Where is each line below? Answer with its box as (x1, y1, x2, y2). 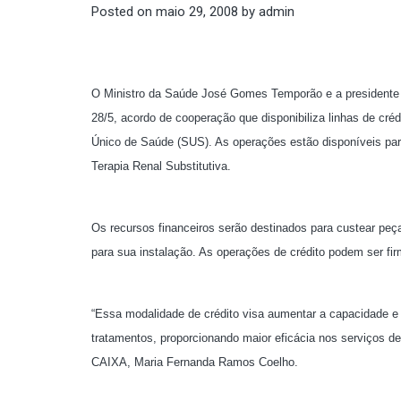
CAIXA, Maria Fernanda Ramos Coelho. (91, 355, 298, 369)
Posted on (91, 3, 156, 20)
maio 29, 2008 (156, 3, 238, 20)
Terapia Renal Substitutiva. (91, 159, 231, 173)
